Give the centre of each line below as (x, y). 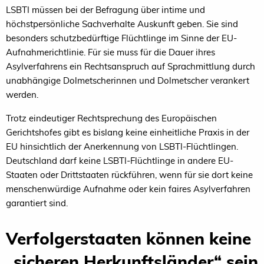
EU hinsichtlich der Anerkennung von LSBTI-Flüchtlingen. (122, 147)
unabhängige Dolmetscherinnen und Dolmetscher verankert (128, 81)
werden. (22, 95)
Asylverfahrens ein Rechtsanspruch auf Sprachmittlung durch (131, 67)
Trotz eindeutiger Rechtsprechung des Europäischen (111, 118)
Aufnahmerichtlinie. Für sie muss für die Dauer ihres (110, 52)
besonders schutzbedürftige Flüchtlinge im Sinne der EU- (121, 38)
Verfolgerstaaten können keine (128, 239)
